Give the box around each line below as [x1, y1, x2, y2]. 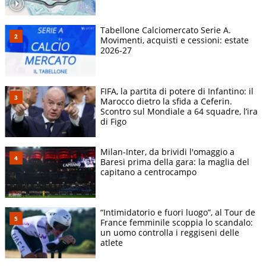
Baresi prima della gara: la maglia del [100, 156, 249, 167]
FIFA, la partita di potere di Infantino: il [100, 85, 254, 97]
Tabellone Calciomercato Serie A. [100, 24, 231, 36]
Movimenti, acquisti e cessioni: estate [100, 34, 249, 46]
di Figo [100, 115, 126, 127]
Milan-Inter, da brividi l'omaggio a [100, 145, 235, 157]
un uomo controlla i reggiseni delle [100, 226, 239, 238]
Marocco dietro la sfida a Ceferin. [100, 95, 232, 107]
